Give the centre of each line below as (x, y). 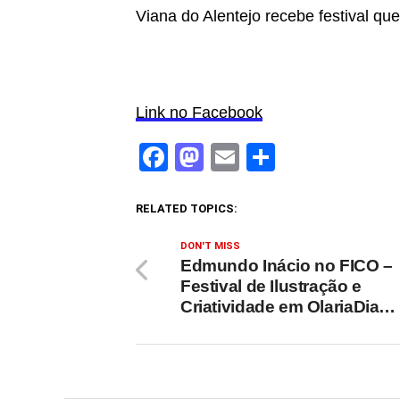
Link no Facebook (199, 112)
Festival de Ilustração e (271, 286)
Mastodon (267, 157)
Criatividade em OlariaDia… (288, 307)
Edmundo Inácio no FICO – (287, 266)
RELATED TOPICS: (187, 208)
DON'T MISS (210, 246)
